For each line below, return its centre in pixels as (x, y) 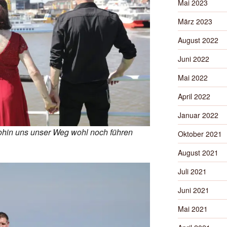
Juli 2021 (192, 171)
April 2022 (194, 96)
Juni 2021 (193, 190)
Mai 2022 (193, 78)
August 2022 (198, 40)
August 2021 (198, 153)
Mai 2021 (193, 209)
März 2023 (195, 21)
